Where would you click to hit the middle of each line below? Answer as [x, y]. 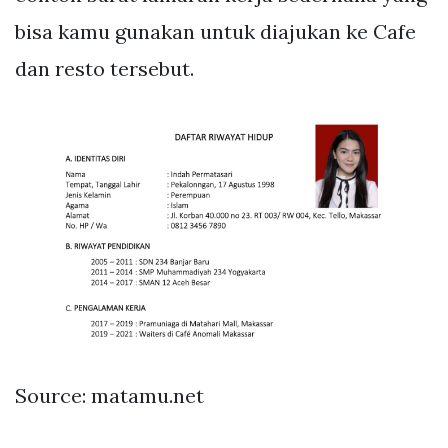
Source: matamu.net [109, 396]
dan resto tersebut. [104, 69]
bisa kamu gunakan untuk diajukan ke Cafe [215, 32]
